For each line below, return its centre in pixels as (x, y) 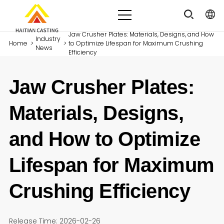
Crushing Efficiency (99, 191)
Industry (48, 39)
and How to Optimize (104, 139)
